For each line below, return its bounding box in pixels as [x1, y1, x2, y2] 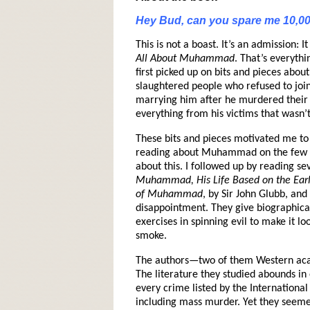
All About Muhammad [135, 53, 235, 64]
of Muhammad [135, 189, 203, 200]
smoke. [135, 230, 167, 241]
